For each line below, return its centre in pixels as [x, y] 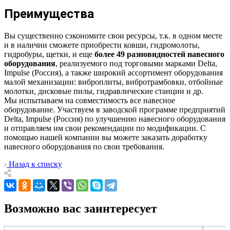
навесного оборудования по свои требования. [84, 147]
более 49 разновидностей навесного [159, 54]
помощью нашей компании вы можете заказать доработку [106, 138]
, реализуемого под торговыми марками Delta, [136, 64]
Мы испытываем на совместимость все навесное [90, 101]
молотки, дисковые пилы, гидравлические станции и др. [104, 91]
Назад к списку [35, 164]
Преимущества [49, 14]
